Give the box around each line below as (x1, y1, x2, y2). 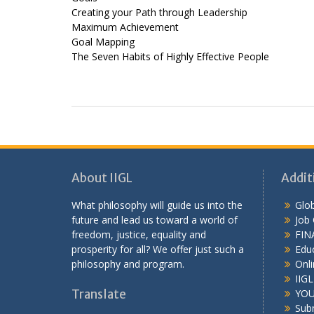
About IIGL (71, 170, 132, 186)
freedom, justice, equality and (71, 228, 206, 242)
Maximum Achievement (71, 20, 179, 34)
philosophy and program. (71, 257, 184, 271)
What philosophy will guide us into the (71, 198, 243, 212)
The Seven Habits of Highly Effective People (71, 50, 269, 64)
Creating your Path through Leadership (71, 6, 247, 20)
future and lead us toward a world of (71, 213, 238, 227)
